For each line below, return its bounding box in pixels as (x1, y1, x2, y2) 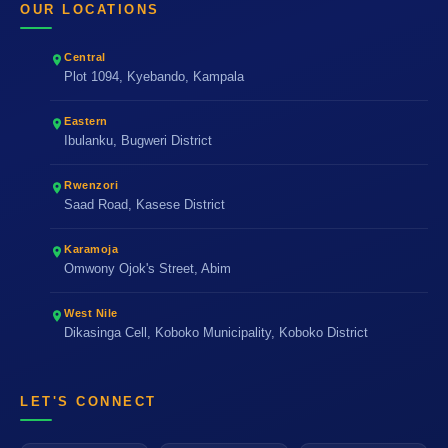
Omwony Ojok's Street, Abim (64, 261, 231, 276)
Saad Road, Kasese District (64, 197, 225, 212)
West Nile (64, 306, 118, 319)
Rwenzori (64, 178, 118, 191)
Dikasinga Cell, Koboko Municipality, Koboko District (64, 325, 368, 340)
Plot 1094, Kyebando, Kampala (64, 69, 244, 84)
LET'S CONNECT (20, 393, 157, 409)
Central (64, 50, 106, 63)
